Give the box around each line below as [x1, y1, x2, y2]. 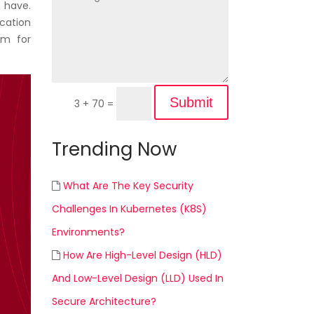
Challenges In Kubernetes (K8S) [51, 202, 207, 217]
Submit [170, 95, 213, 111]
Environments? [51, 225, 125, 240]
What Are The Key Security [62, 179, 193, 193]
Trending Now [51, 137, 177, 163]
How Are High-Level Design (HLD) [62, 248, 222, 263]
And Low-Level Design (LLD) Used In [51, 271, 224, 286]
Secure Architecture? [51, 294, 156, 309]
